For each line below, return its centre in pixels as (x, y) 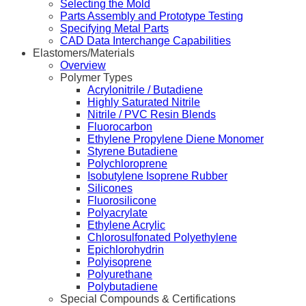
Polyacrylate (117, 213)
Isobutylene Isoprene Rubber (157, 176)
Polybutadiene (123, 287)
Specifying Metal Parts (114, 29)
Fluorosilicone (122, 201)
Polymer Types (96, 78)
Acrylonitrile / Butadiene (145, 90)
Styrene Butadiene (133, 152)
